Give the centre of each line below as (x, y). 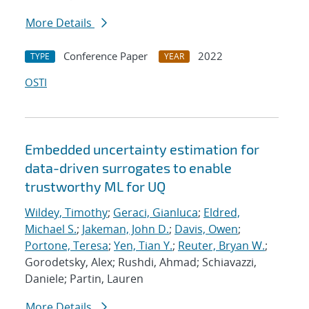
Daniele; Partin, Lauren (84, 279)
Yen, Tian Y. (143, 246)
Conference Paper (106, 56)
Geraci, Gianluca (156, 213)
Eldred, (222, 213)
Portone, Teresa (67, 246)
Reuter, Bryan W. (221, 246)
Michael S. (51, 229)
